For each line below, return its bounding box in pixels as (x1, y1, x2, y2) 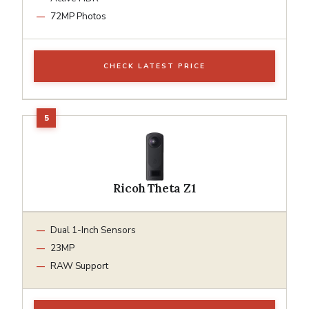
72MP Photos (50, 9, 106, 23)
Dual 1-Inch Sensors (50, 223, 136, 237)
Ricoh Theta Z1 (113, 180, 196, 196)
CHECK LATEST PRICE (103, 61, 206, 71)
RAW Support (50, 259, 108, 272)
